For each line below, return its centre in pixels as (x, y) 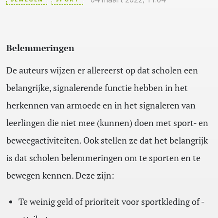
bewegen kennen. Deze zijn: (60, 175)
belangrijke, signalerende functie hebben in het (97, 88)
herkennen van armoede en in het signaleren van (101, 105)
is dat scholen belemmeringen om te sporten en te (103, 158)
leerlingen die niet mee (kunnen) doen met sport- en (107, 123)
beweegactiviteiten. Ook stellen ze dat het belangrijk (107, 140)
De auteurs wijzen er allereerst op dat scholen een (102, 70)
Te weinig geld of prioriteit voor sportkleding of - (111, 202)
